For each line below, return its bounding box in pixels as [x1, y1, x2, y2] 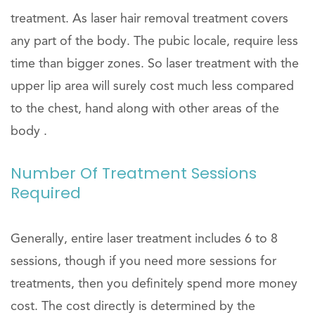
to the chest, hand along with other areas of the [11, 103, 279, 115]
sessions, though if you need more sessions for [11, 255, 276, 268]
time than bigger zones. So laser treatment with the [11, 58, 299, 70]
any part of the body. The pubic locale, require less [11, 35, 298, 48]
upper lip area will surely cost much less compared [11, 80, 294, 93]
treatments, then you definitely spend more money [11, 278, 297, 290]
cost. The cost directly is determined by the [11, 300, 255, 313]
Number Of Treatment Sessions [11, 162, 257, 184]
